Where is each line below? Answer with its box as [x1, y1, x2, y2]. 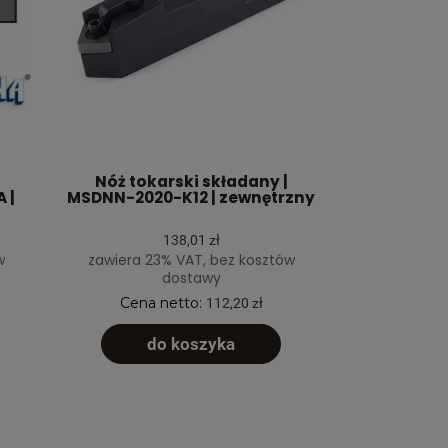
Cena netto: [119, 294, 206, 313]
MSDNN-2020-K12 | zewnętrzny [67, 187, 315, 209]
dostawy [161, 268, 221, 289]
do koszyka [147, 334, 235, 355]
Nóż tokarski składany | [94, 171, 288, 193]
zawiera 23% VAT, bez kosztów [87, 250, 295, 271]
